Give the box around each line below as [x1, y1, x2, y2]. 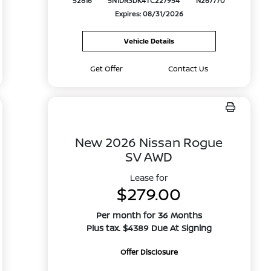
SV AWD [125, 148, 173, 165]
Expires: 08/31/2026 [114, 9, 183, 19]
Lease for [129, 172, 168, 183]
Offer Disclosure [120, 247, 178, 257]
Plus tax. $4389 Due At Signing [86, 222, 212, 233]
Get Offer [90, 64, 123, 74]
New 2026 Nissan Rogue [75, 134, 223, 151]
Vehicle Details [123, 36, 174, 45]
